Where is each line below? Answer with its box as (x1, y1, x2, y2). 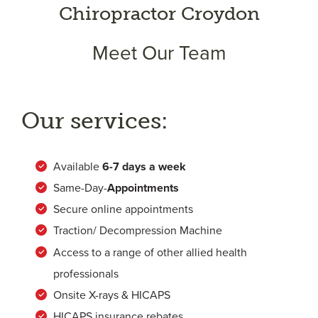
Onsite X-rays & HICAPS (53, 288, 170, 302)
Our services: (21, 107, 168, 134)
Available (53, 160, 102, 174)
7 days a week (113, 160, 186, 174)
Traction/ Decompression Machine (53, 224, 222, 238)
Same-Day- (53, 181, 107, 195)
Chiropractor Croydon (58, 3, 260, 25)
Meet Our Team (92, 41, 226, 65)
